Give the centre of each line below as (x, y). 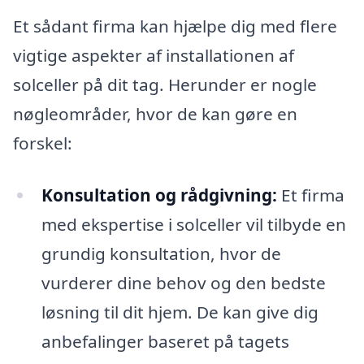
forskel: (43, 143)
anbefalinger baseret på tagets (165, 342)
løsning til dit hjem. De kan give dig (180, 312)
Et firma (310, 195)
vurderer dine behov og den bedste (183, 283)
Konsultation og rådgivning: (159, 195)
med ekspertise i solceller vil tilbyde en (193, 225)
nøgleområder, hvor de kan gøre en (155, 114)
